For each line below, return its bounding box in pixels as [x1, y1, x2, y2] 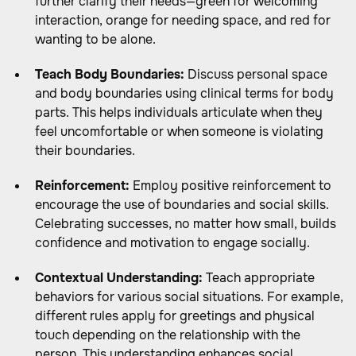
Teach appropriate [203, 269, 315, 286]
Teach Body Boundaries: [35, 66, 184, 83]
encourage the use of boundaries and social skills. [35, 196, 329, 213]
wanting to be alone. [35, 31, 156, 48]
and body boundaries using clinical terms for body [35, 85, 334, 102]
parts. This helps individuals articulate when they [35, 104, 323, 121]
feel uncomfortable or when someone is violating [35, 123, 323, 140]
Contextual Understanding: [35, 269, 203, 286]
